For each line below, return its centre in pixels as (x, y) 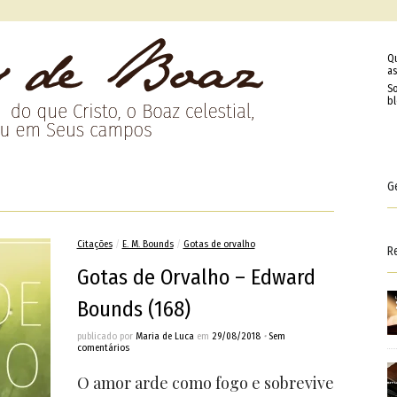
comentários (103, 348)
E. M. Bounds (148, 244)
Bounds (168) (133, 309)
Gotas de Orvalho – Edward (196, 277)
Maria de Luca (164, 336)
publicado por (106, 336)
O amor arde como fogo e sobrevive (205, 383)
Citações (94, 244)
